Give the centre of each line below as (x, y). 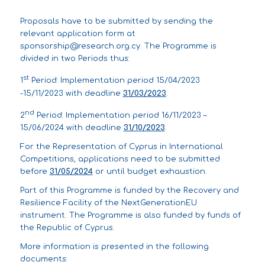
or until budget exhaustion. (150, 172)
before (35, 172)
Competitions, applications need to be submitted (120, 159)
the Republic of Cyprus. (67, 228)
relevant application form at (77, 34)
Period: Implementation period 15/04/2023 (114, 81)
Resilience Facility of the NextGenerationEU (108, 203)
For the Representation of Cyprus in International (121, 147)
